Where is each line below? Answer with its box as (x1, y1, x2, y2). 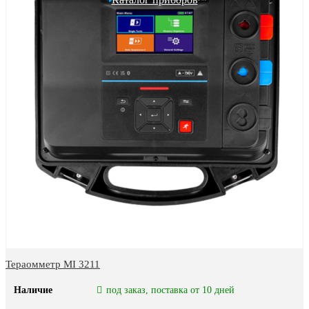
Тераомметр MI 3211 (6, 258, 100, 270)
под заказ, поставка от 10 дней (106, 284, 235, 295)
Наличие (14, 284, 52, 295)
